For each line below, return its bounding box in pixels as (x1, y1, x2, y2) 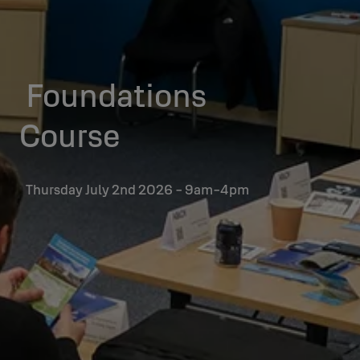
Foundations (26, 74, 207, 115)
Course (19, 114, 121, 155)
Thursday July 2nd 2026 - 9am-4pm (26, 180, 249, 198)
